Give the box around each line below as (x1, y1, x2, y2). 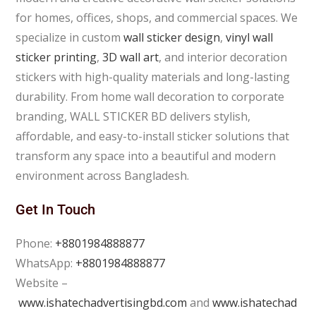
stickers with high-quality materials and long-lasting (16, 68, 291, 85)
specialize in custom (16, 29, 124, 45)
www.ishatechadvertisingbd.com (18, 294, 188, 310)
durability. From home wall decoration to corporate (16, 88, 285, 104)
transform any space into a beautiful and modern (16, 147, 276, 164)
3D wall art (102, 49, 159, 65)
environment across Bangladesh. (16, 167, 190, 183)
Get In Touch (16, 200, 96, 218)
